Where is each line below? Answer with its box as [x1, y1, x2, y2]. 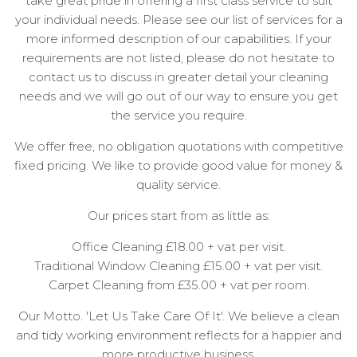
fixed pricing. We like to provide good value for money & [14, 158, 343, 174]
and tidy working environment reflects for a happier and [15, 328, 342, 343]
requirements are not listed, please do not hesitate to [22, 50, 335, 66]
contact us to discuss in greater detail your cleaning [29, 69, 328, 85]
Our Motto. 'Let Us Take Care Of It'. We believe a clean [18, 308, 339, 324]
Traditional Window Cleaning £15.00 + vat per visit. [34, 258, 323, 274]
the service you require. [110, 108, 247, 124]
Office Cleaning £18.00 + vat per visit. [71, 239, 286, 255]
